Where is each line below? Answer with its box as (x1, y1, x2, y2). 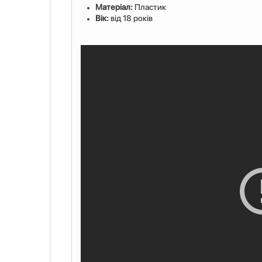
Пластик (133, 2, 166, 12)
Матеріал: (95, 2, 133, 12)
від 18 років (111, 13, 153, 23)
